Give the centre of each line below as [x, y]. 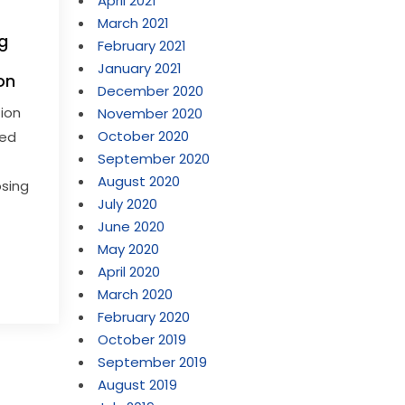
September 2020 [154, 159]
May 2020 [129, 249]
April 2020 [129, 272]
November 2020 [151, 113]
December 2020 [151, 91]
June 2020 [132, 226]
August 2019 [138, 385]
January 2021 [140, 68]
